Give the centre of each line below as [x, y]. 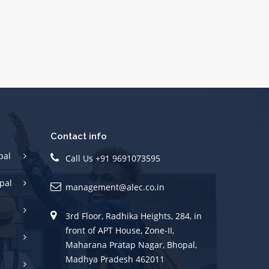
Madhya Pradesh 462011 [115, 259]
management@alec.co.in [115, 187]
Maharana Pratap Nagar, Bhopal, [131, 245]
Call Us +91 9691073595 [113, 159]
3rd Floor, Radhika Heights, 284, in [133, 216]
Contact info [78, 137]
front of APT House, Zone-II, [119, 231]
